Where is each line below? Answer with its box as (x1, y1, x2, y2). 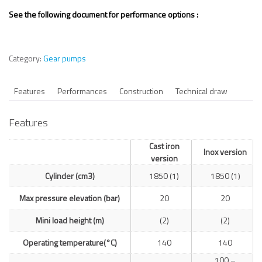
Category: (9, 52, 43, 65)
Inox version (204, 145, 247, 158)
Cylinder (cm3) (44, 169, 95, 182)
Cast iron (149, 139, 180, 152)
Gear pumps (43, 52, 86, 65)
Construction (119, 85, 163, 98)
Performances (57, 85, 107, 98)
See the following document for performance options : (9, 8, 198, 21)
